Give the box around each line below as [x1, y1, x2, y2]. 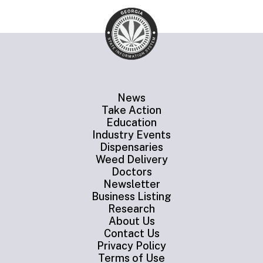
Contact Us [103, 227, 160, 240]
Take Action [102, 104, 161, 117]
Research [108, 203, 155, 215]
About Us [108, 215, 155, 228]
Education [106, 116, 157, 129]
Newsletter [103, 178, 160, 191]
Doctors [111, 166, 152, 178]
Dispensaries [100, 141, 163, 154]
